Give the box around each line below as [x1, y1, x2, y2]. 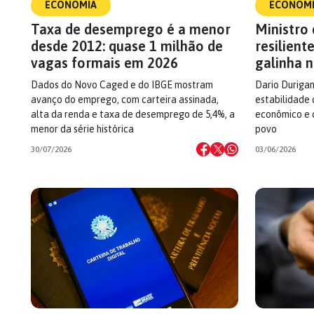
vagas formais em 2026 [31, 55, 178, 71]
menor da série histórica [31, 123, 134, 135]
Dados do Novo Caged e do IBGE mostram [31, 79, 213, 90]
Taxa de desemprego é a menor [31, 21, 231, 37]
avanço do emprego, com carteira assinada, [31, 94, 219, 105]
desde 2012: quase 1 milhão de [31, 38, 223, 54]
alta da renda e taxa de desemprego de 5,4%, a [31, 109, 235, 120]
